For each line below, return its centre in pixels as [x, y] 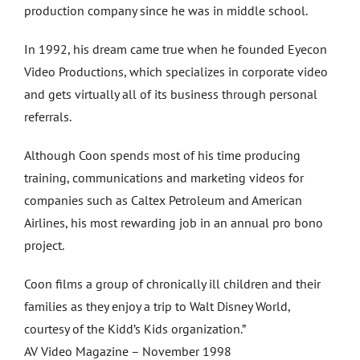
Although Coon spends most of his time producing [162, 155]
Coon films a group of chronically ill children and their [172, 284]
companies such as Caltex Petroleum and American [163, 200]
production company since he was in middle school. [166, 10]
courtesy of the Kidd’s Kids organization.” [135, 329]
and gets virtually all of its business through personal [171, 94]
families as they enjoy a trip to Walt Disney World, [157, 306]
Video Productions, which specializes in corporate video [176, 72]
